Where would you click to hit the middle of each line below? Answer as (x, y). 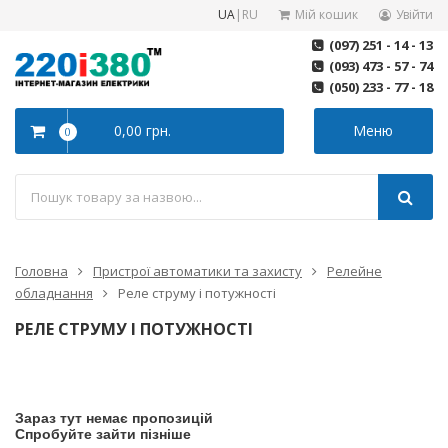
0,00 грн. (142, 130)
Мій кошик (326, 14)
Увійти (414, 14)
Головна (41, 271)
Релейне (354, 271)
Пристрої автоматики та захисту (197, 271)
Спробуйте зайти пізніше (103, 434)
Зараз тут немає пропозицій (114, 418)
